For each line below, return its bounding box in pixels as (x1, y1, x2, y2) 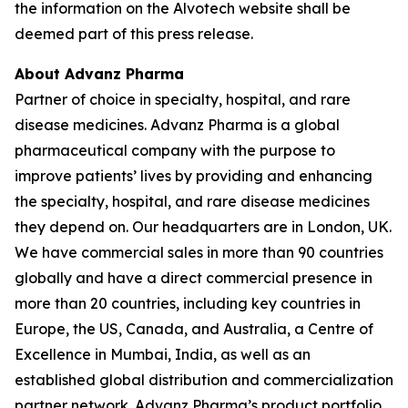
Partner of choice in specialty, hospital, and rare (15, 90, 351, 108)
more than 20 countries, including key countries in (15, 294, 361, 312)
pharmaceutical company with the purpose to (15, 141, 335, 159)
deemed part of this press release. (15, 25, 253, 43)
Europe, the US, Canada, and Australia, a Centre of (15, 320, 373, 338)
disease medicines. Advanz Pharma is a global (15, 116, 340, 134)
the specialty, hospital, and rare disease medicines (15, 192, 370, 210)
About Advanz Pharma (15, 65, 184, 83)
